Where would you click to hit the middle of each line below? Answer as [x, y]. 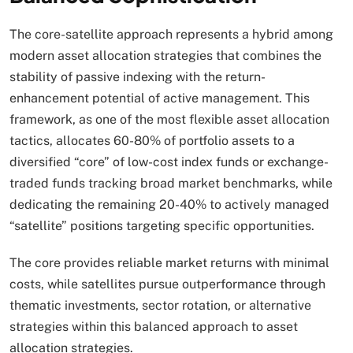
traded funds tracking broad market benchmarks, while [171, 183]
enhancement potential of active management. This [160, 98]
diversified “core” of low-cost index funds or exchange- [169, 162]
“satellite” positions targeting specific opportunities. [163, 225]
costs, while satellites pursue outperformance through [167, 284]
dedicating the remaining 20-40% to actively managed [169, 204]
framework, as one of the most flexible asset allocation [169, 119]
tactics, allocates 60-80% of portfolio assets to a [152, 140]
